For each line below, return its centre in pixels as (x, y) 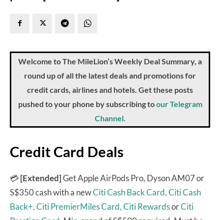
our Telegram (179, 104)
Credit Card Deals (67, 151)
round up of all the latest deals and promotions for (110, 75)
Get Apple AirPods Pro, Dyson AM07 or (134, 178)
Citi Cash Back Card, (130, 192)
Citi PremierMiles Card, (79, 206)
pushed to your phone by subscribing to (86, 104)
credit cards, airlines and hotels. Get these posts (110, 89)
